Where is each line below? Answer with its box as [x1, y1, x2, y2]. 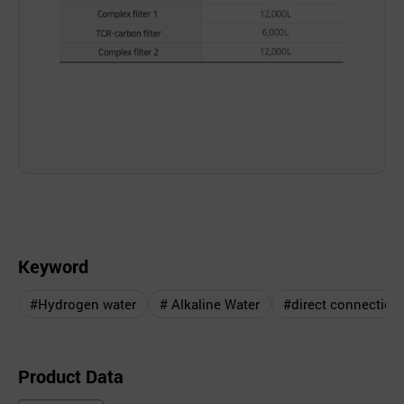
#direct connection [283, 295, 400, 314]
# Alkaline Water [160, 295, 260, 314]
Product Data [18, 364, 124, 389]
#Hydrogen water [30, 295, 136, 314]
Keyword [18, 254, 88, 279]
